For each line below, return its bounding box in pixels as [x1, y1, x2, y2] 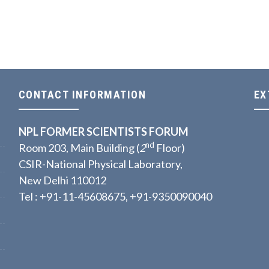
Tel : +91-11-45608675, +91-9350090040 [18, 190, 212, 203]
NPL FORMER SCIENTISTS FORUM [18, 125, 189, 138]
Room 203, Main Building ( [18, 141, 139, 154]
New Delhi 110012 [18, 174, 106, 187]
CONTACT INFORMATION [18, 88, 147, 101]
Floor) [156, 141, 185, 154]
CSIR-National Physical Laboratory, [18, 157, 183, 171]
